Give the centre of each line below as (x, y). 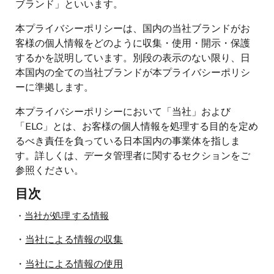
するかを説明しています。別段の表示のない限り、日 (133, 57)
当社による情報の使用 (74, 263)
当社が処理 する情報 (67, 215)
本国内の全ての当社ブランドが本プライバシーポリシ (133, 72)
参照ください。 (50, 169)
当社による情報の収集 (74, 239)
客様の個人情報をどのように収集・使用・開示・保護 (133, 42)
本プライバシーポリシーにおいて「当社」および (123, 111)
